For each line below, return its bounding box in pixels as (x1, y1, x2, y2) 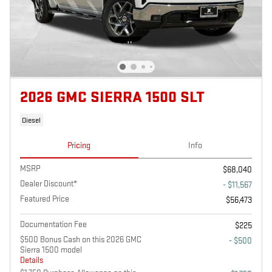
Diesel (22, 115, 41, 125)
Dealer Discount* (20, 178, 77, 189)
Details (20, 255, 43, 266)
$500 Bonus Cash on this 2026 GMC (20, 234, 141, 245)
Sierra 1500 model (20, 245, 82, 256)
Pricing (67, 140, 91, 151)
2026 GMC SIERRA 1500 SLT (20, 88, 205, 107)
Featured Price (20, 194, 69, 205)
